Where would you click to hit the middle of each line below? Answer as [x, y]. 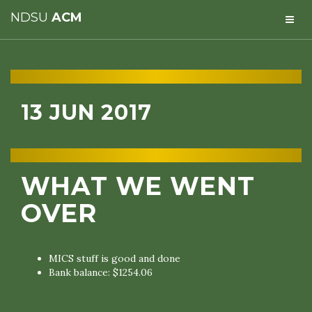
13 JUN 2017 [86, 112]
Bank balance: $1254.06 [101, 272]
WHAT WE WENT [138, 186]
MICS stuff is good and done [115, 258]
